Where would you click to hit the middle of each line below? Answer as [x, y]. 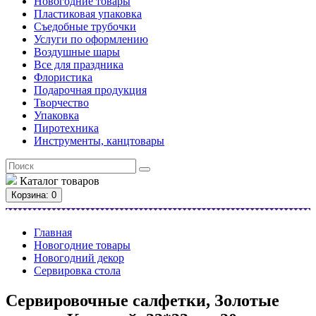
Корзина [29, 195]
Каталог [38, 181]
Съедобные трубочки [85, 26]
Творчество [61, 102]
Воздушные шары [77, 51]
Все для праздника [79, 64]
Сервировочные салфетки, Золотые [142, 300]
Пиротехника [66, 128]
